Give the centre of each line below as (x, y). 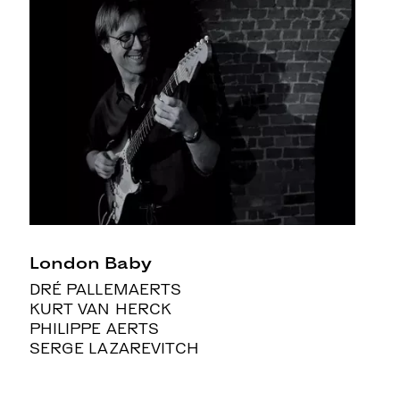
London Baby (91, 262)
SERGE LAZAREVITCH (114, 348)
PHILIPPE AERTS (94, 329)
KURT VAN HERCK (100, 309)
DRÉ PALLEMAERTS (105, 289)
